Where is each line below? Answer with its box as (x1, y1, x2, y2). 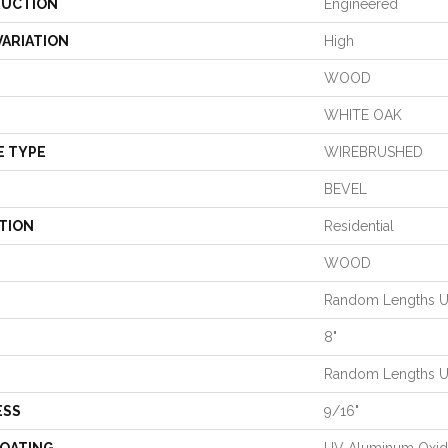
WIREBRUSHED (324, 144, 423, 160)
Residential (324, 218, 394, 234)
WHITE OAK (324, 107, 402, 123)
